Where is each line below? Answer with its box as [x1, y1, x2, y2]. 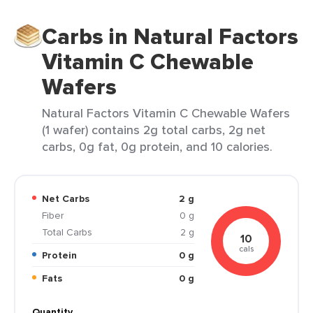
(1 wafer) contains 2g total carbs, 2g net [42, 121, 265, 138]
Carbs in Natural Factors [42, 20, 298, 53]
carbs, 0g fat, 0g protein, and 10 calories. [42, 138, 272, 155]
